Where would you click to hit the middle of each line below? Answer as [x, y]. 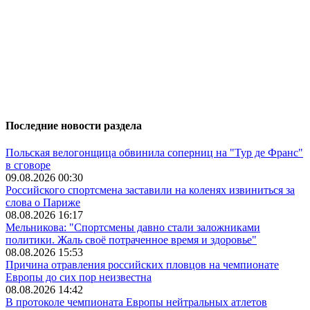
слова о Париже [43, 203]
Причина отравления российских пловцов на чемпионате [142, 265]
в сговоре [28, 165]
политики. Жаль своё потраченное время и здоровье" [131, 240]
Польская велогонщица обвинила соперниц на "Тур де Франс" [154, 153]
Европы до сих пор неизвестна [79, 277]
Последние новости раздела [74, 125]
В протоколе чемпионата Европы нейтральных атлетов [136, 302]
